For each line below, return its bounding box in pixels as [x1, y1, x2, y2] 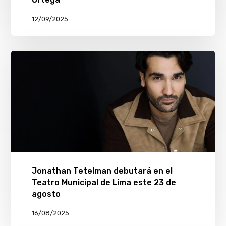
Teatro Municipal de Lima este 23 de [31, 178, 176, 188]
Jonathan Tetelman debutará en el [31, 166, 173, 176]
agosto [31, 189, 61, 199]
